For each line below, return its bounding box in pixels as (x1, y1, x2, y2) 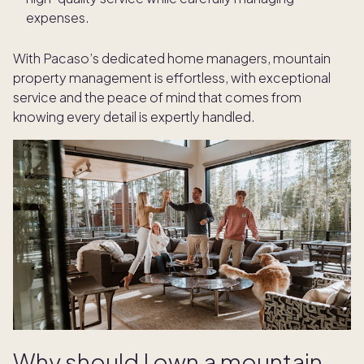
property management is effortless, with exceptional (13, 69, 331, 87)
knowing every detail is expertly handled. (13, 108, 255, 126)
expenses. (26, 9, 89, 27)
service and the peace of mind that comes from (13, 89, 301, 106)
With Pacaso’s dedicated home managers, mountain (13, 50, 331, 67)
